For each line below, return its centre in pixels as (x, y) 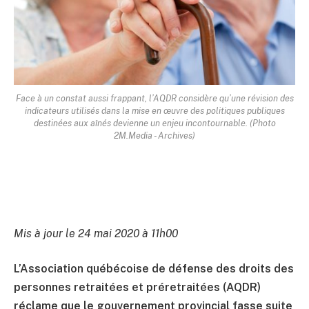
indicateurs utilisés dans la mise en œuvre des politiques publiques (154, 110)
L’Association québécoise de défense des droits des (154, 269)
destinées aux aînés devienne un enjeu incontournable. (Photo (154, 123)
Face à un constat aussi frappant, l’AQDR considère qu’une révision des (154, 98)
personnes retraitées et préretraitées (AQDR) (137, 288)
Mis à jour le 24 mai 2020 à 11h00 (96, 233)
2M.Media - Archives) (154, 135)
